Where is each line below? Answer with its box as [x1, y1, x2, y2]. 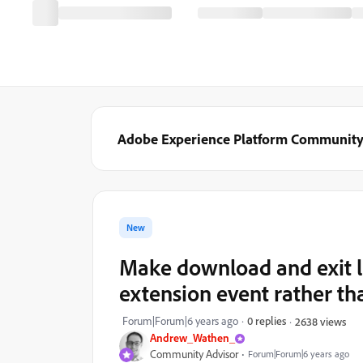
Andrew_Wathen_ [150, 331, 235, 344]
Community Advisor [150, 347, 238, 361]
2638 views [295, 314, 346, 328]
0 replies [247, 314, 286, 327]
